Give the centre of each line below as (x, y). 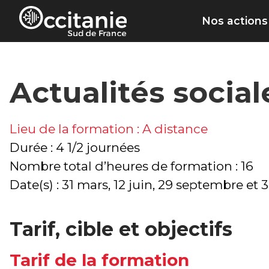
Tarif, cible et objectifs (121, 229)
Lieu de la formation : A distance (109, 129)
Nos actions (235, 21)
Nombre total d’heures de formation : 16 (131, 166)
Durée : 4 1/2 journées (75, 148)
